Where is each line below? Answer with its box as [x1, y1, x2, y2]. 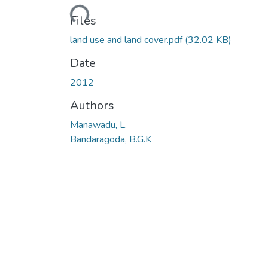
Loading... [47, 1, 89, 23]
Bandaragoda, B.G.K [70, 132, 151, 146]
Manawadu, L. [70, 118, 127, 132]
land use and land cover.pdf [70, 33, 185, 47]
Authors [70, 97, 114, 114]
